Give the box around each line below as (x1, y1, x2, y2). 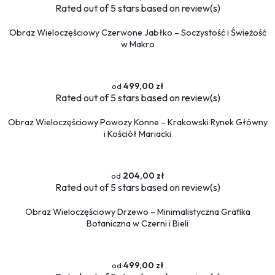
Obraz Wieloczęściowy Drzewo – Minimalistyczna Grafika (25, 206, 250, 218)
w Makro (120, 39, 155, 50)
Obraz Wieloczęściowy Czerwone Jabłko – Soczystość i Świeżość (9, 27, 266, 39)
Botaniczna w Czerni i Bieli (87, 218, 188, 230)
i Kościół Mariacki (104, 128, 171, 140)
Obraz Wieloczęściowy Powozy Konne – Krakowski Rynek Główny (7, 117, 268, 128)
